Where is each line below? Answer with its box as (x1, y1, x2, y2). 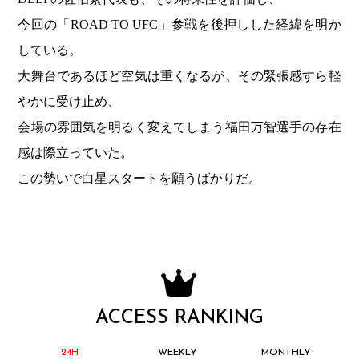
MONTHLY (260, 347, 311, 357)
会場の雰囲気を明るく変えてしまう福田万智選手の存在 (18, 120, 341, 135)
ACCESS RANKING (95, 308, 264, 328)
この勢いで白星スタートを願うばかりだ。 (18, 171, 262, 186)
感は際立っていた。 (18, 146, 134, 160)
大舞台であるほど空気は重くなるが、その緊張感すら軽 (18, 69, 341, 83)
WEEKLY (158, 347, 198, 357)
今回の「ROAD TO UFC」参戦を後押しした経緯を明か (18, 18, 341, 32)
